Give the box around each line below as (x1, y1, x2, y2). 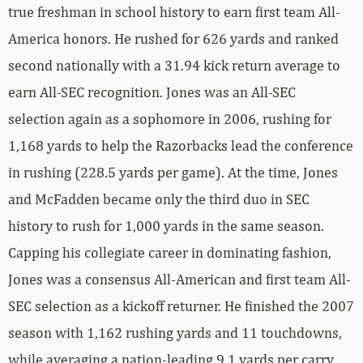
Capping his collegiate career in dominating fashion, (8, 243, 331, 261)
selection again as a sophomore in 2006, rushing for (8, 109, 331, 127)
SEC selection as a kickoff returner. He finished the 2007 (8, 297, 354, 314)
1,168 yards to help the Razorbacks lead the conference (8, 136, 353, 154)
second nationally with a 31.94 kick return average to (8, 56, 340, 74)
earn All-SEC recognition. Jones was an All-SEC (8, 83, 296, 100)
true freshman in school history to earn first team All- (8, 2, 340, 20)
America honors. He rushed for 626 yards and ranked (8, 29, 339, 47)
